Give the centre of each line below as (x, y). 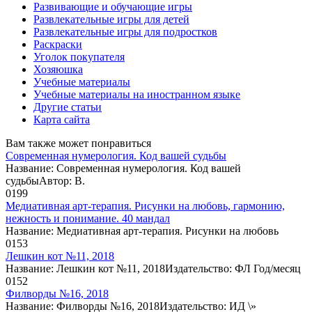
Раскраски (58, 44)
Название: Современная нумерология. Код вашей (123, 168)
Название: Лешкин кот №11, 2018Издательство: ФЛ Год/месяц (153, 268)
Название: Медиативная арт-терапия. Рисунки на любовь (142, 231)
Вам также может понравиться (78, 143)
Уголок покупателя (79, 56)
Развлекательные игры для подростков (125, 31)
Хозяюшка (58, 69)
